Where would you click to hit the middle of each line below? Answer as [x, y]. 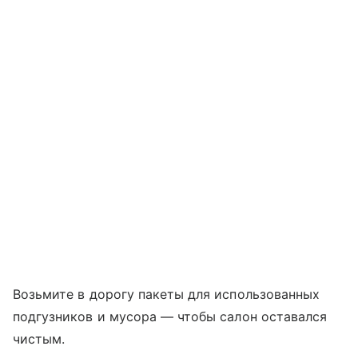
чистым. [41, 339]
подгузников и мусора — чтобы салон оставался [170, 317]
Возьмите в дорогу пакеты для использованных [167, 294]
